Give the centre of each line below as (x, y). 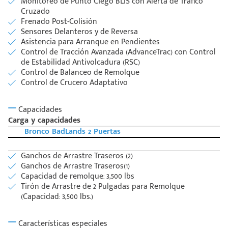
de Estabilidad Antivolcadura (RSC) (80, 63)
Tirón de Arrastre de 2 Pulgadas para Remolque (103, 187)
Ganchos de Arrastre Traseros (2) (77, 156)
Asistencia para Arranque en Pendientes (90, 42)
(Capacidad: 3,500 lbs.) (57, 197)
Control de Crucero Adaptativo (74, 83)
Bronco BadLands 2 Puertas (73, 132)
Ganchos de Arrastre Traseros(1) (75, 166)
